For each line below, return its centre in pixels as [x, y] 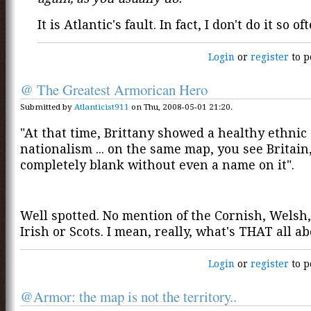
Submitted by [47, 107]
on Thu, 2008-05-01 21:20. [181, 107]
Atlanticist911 [102, 107]
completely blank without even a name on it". [157, 165]
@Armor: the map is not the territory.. [128, 297]
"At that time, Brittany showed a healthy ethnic [163, 133]
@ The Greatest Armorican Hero [114, 89]
